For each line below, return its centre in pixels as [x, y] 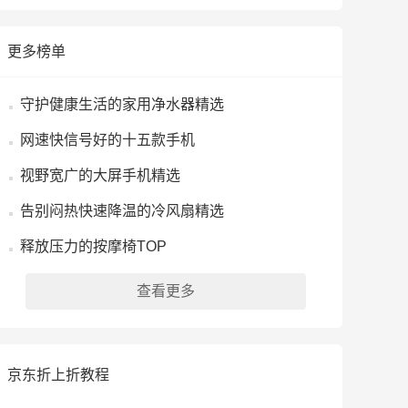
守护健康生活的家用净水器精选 [122, 104]
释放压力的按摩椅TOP [93, 246]
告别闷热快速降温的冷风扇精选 [122, 211]
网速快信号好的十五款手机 [107, 140]
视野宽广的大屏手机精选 [100, 175]
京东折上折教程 [58, 375]
